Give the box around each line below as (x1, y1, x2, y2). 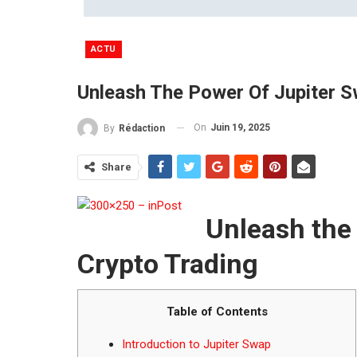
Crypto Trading (77, 247, 258, 280)
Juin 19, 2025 (210, 121, 270, 133)
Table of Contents (166, 304, 268, 319)
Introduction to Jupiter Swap (122, 336, 271, 351)
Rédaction (119, 122, 165, 134)
